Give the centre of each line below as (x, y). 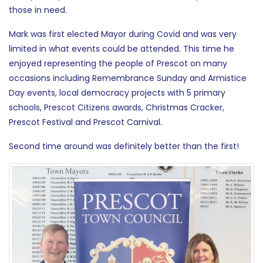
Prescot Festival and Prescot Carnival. (85, 122)
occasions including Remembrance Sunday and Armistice (128, 78)
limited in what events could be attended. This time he (122, 48)
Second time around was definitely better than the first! (124, 146)
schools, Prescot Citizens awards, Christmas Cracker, (117, 107)
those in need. (38, 10)
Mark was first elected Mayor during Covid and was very (123, 34)
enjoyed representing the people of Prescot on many (118, 63)
